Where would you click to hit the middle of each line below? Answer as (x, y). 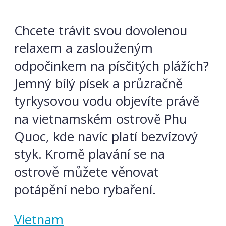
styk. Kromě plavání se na (90, 154)
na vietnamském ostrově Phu (100, 119)
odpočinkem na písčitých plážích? (111, 66)
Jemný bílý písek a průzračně (98, 83)
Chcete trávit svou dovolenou (101, 30)
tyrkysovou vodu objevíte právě (107, 101)
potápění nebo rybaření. (85, 189)
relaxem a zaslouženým (83, 48)
